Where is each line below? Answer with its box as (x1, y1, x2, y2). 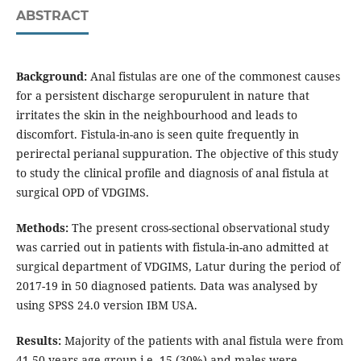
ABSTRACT (15, 8, 89, 24)
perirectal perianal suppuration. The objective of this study (15, 146, 338, 162)
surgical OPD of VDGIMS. (15, 185, 149, 201)
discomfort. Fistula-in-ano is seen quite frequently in (15, 127, 299, 143)
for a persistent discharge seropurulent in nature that (15, 88, 309, 104)
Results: (15, 333, 61, 349)
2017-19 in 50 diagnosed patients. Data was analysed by (15, 278, 317, 294)
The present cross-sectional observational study (68, 220, 330, 236)
